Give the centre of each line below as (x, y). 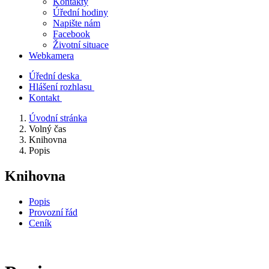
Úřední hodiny (80, 12)
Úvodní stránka (58, 118)
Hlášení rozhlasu (60, 87)
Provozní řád (53, 212)
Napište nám (77, 23)
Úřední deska (54, 76)
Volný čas (47, 129)
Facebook (71, 34)
